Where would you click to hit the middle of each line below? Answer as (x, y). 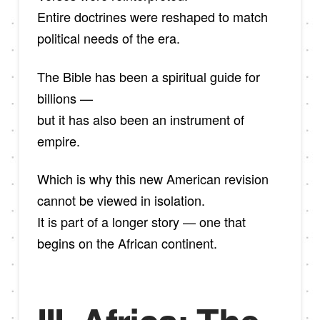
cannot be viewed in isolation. (121, 200)
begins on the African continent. (127, 243)
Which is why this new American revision (152, 179)
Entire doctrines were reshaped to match (152, 16)
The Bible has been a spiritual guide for (148, 76)
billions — (65, 97)
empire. (58, 140)
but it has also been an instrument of (140, 119)
